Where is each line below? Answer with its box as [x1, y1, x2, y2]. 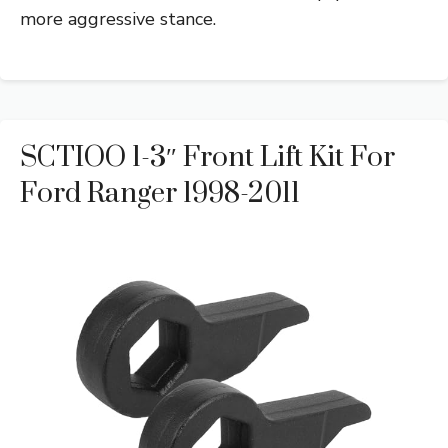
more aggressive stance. [20, 7, 216, 32]
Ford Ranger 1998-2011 [20, 176, 300, 212]
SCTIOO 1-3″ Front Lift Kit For [20, 140, 395, 176]
